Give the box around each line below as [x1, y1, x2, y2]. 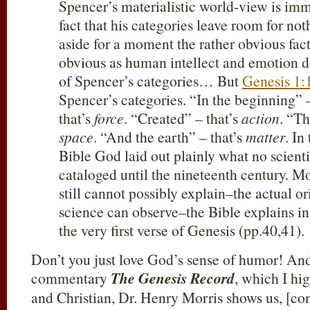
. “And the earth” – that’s [93, 127, 246, 147]
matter [246, 127, 285, 147]
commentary [31, 268, 111, 288]
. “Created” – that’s [124, 108, 241, 128]
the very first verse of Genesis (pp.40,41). [59, 220, 304, 240]
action [241, 108, 280, 128]
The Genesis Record [111, 268, 235, 289]
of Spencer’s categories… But [59, 71, 242, 91]
